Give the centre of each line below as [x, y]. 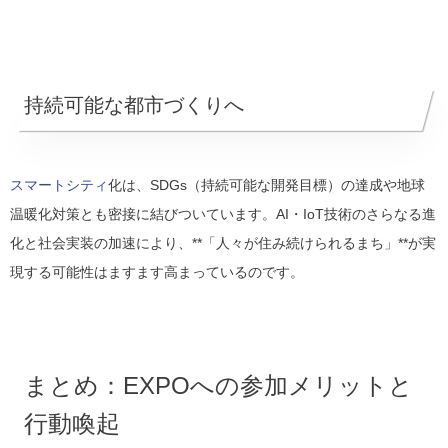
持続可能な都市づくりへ [134, 105]
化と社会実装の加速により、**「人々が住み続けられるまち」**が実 [223, 243]
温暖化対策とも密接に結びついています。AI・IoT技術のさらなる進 [223, 214]
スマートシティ [59, 185]
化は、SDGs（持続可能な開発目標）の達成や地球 [266, 185]
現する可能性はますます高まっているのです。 [157, 272]
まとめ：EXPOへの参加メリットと [218, 386]
